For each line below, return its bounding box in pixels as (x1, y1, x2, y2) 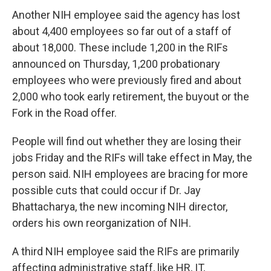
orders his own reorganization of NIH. (12, 217, 191, 229)
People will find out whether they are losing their (12, 135, 241, 148)
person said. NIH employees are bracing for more (12, 168, 248, 180)
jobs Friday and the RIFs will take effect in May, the (12, 151, 252, 164)
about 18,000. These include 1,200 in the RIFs (12, 41, 228, 54)
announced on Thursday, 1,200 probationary (12, 57, 220, 70)
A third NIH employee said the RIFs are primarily (12, 245, 240, 258)
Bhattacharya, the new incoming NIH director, (12, 200, 227, 213)
